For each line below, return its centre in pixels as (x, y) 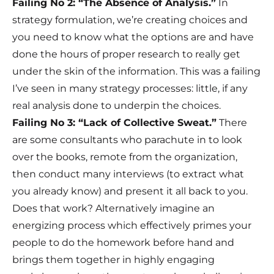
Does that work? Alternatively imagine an (113, 209)
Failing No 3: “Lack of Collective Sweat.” (114, 123)
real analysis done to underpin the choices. (117, 106)
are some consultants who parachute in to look (127, 140)
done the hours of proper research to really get (126, 54)
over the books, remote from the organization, (125, 157)
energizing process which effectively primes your (132, 226)
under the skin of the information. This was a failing (136, 72)
